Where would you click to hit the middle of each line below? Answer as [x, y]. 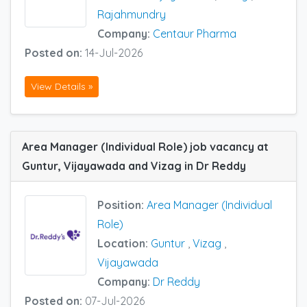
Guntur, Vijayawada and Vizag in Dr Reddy [134, 166]
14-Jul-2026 [114, 52]
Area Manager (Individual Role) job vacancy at [145, 147]
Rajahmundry [132, 14]
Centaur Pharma [195, 33]
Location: [124, 244]
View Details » [62, 87]
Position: [122, 205]
